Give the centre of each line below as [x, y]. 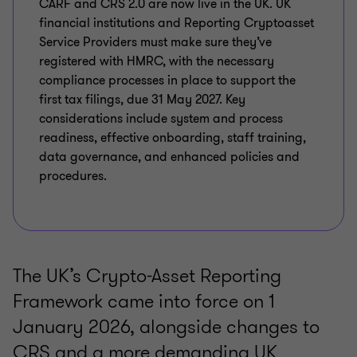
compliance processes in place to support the [167, 81]
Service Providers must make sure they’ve [155, 43]
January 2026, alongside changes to [166, 327]
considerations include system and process [161, 119]
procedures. [73, 177]
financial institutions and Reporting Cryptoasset [177, 24]
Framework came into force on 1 [144, 302]
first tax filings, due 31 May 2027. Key [142, 100]
